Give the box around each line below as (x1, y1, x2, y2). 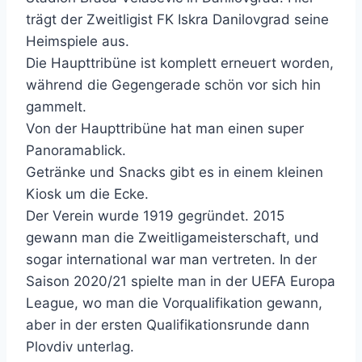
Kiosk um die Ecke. (26, 185, 149, 202)
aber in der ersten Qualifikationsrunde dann (26, 316, 309, 333)
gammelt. (26, 98, 86, 115)
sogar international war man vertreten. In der (26, 250, 317, 267)
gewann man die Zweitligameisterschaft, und (26, 229, 319, 246)
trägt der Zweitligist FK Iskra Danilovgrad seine (26, 11, 329, 27)
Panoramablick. (26, 141, 126, 158)
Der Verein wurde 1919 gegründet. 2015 (26, 207, 284, 224)
